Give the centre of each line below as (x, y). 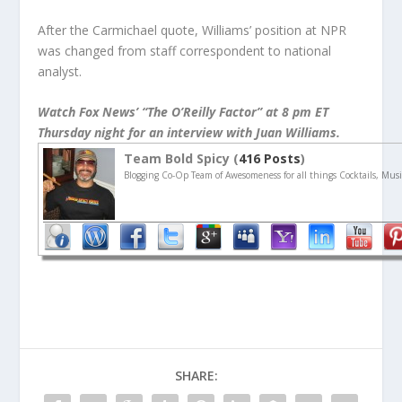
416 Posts (270, 159)
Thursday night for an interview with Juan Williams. (189, 133)
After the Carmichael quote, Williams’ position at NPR (192, 30)
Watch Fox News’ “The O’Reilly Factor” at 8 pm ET (184, 112)
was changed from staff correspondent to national (185, 50)
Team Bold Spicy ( (182, 159)
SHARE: (197, 376)
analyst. (60, 71)
